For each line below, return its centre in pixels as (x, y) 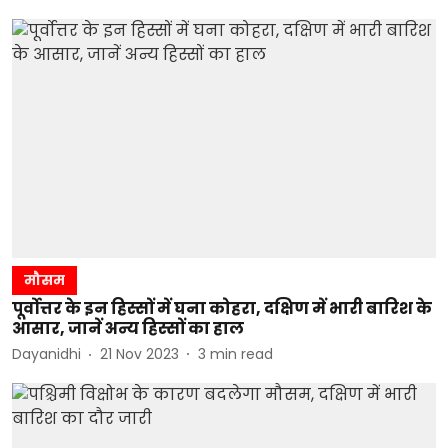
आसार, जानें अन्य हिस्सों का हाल (128, 328)
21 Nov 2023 (139, 354)
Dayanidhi (46, 354)
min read (241, 354)
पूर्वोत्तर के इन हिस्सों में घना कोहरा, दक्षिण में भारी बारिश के (222, 308)
